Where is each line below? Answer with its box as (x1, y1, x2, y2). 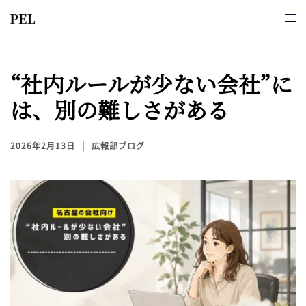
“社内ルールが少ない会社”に (10, 68, 292, 99)
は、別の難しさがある (10, 94, 229, 125)
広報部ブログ (92, 139, 145, 151)
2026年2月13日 (10, 139, 75, 151)
